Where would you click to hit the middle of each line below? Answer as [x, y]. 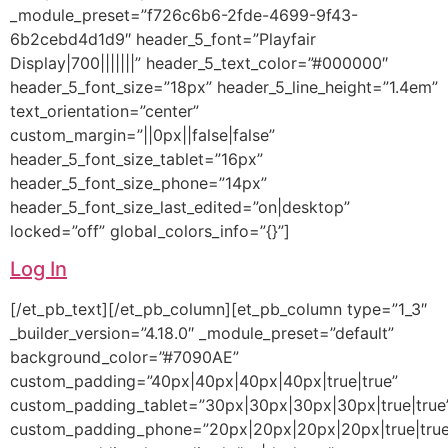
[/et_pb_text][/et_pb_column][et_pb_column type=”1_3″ [218, 309]
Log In [38, 269]
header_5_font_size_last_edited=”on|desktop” [180, 206]
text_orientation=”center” [104, 110]
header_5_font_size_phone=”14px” [138, 182]
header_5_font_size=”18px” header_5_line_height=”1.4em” [224, 86]
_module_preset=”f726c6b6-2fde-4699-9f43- [184, 14]
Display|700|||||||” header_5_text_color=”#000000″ [199, 62]
